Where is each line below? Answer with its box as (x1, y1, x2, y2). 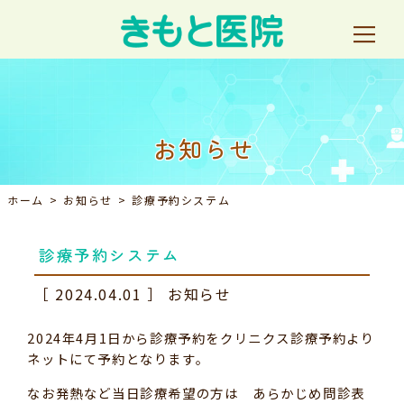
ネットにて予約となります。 (27, 349, 210, 369)
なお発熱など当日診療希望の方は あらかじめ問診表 (27, 382, 365, 402)
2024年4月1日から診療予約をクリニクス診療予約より (27, 328, 375, 348)
